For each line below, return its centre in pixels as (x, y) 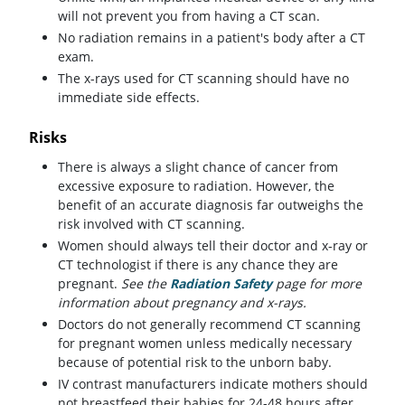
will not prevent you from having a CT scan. (189, 15)
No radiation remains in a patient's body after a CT (212, 37)
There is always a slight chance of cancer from (198, 166)
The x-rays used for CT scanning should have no (203, 78)
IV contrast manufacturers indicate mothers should (213, 383)
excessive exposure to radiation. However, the (196, 185)
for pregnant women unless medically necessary (205, 343)
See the (146, 283)
